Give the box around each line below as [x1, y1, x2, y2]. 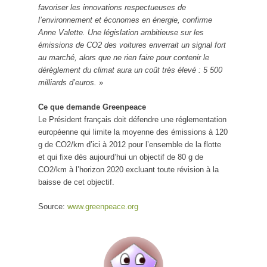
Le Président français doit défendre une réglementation [38, 114, 226, 124]
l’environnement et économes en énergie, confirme [38, 15, 212, 24]
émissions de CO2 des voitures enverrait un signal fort [38, 40, 226, 49]
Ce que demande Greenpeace [38, 102, 146, 111]
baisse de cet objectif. [38, 177, 114, 187]
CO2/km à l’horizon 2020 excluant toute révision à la [38, 164, 219, 174]
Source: [38, 201, 67, 211]
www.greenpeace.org [67, 201, 138, 211]
